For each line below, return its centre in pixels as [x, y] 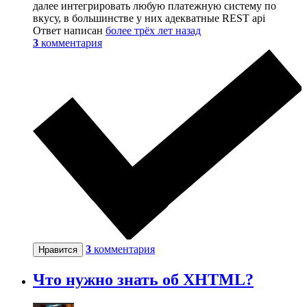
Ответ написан [69, 30]
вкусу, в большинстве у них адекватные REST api [149, 18]
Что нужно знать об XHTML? [143, 280]
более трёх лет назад [153, 30]
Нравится [58, 250]
